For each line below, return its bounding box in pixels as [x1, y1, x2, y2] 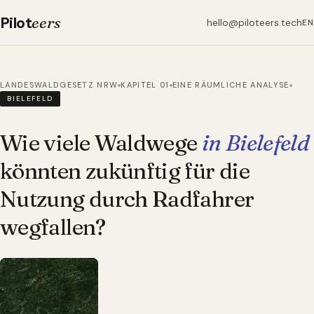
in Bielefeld [201, 129, 310, 156]
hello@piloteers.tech [207, 16, 303, 29]
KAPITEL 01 [121, 80, 170, 90]
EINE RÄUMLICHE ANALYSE [172, 80, 289, 90]
